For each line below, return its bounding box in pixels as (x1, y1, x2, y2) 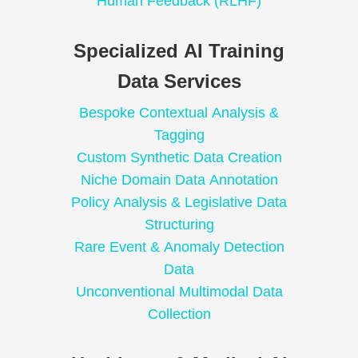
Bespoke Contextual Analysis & (79, 105, 279, 121)
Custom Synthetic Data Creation (76, 149, 282, 166)
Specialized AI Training (74, 40, 284, 62)
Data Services (117, 70, 241, 93)
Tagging (153, 127, 205, 144)
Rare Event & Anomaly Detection (74, 239, 284, 256)
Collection (147, 306, 211, 323)
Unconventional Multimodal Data (75, 284, 283, 300)
